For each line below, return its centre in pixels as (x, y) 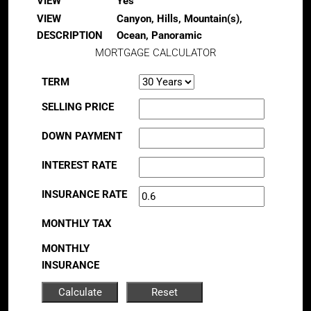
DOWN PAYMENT (82, 136)
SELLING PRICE (78, 107)
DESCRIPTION (70, 35)
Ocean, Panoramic (159, 35)
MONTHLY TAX (77, 224)
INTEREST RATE (79, 165)
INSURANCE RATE (84, 194)
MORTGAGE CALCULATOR (155, 53)
